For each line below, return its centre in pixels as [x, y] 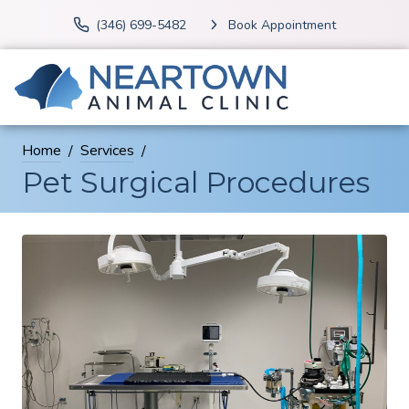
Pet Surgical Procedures [196, 183]
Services [107, 151]
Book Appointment [282, 25]
